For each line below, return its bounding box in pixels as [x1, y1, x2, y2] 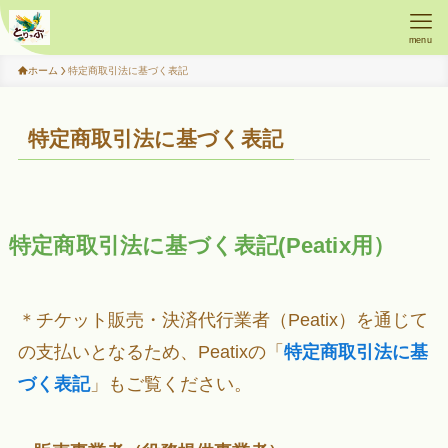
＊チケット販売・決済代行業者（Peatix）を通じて [17, 310, 428, 331]
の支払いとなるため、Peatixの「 [17, 342, 284, 363]
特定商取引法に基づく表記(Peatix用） [8, 234, 396, 259]
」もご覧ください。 [89, 374, 252, 395]
